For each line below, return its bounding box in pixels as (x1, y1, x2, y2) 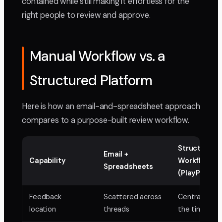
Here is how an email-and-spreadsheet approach (22, 101, 200, 112)
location (29, 205, 56, 214)
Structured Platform (30, 71, 153, 90)
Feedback (29, 192, 61, 202)
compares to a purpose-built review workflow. (22, 115, 189, 126)
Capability (29, 156, 66, 166)
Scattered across (104, 192, 162, 202)
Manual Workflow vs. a (30, 47, 166, 66)
